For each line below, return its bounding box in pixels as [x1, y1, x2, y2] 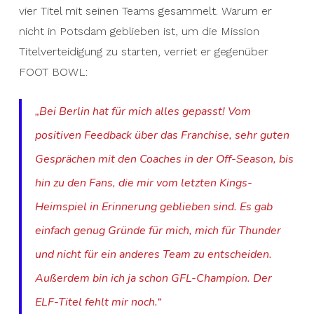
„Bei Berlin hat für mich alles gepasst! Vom [35, 104, 252, 119]
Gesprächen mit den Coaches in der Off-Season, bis [35, 151, 294, 167]
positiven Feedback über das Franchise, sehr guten [35, 128, 290, 143]
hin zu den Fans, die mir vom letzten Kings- [35, 175, 253, 191]
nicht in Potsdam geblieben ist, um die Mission [18, 25, 259, 38]
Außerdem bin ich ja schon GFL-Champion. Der [35, 271, 273, 286]
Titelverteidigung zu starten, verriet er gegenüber [18, 45, 268, 58]
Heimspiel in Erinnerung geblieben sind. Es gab [35, 199, 273, 214]
